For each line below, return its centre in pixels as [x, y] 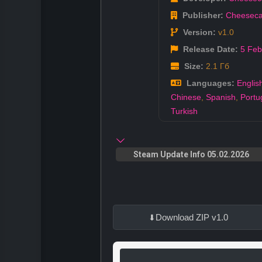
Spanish [221, 97]
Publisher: [202, 15]
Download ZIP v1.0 [192, 218]
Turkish [184, 111]
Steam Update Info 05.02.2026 [191, 155]
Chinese [186, 97]
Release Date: [209, 49]
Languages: [209, 83]
